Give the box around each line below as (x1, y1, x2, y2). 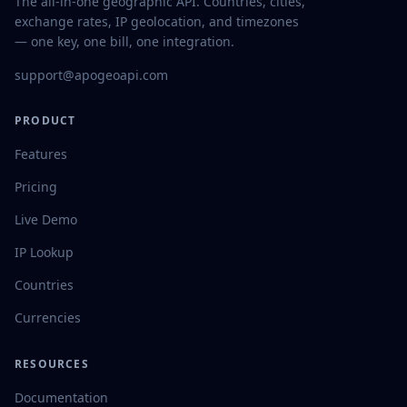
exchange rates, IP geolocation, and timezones (15, 13, 299, 30)
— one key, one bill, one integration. (15, 33, 234, 50)
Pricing (15, 178, 57, 195)
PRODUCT (15, 113, 76, 128)
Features (15, 145, 67, 163)
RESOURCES (15, 356, 89, 372)
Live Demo (15, 211, 77, 228)
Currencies (15, 309, 81, 326)
